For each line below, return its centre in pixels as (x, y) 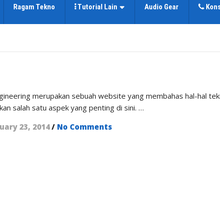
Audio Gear (162, 7)
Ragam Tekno (34, 7)
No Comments (85, 127)
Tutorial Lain (97, 7)
